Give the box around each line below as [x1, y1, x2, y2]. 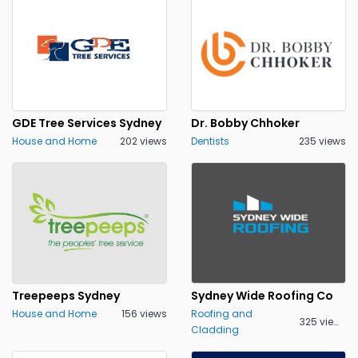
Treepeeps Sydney [12, 288, 120, 304]
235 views [299, 134, 346, 148]
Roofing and [191, 307, 253, 320]
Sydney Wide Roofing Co [191, 288, 333, 304]
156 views [121, 307, 167, 320]
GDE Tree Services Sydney [12, 115, 161, 131]
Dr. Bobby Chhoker [191, 115, 300, 131]
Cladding [191, 323, 239, 336]
